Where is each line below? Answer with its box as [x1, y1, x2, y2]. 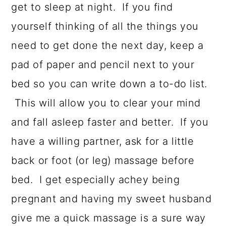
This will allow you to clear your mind [11, 97, 201, 109]
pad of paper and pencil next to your [11, 59, 195, 71]
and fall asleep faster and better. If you [11, 116, 209, 129]
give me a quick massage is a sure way [11, 212, 206, 224]
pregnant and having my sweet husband [11, 193, 212, 205]
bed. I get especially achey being [11, 174, 180, 186]
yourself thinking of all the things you [11, 20, 199, 33]
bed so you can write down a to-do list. [11, 78, 207, 90]
